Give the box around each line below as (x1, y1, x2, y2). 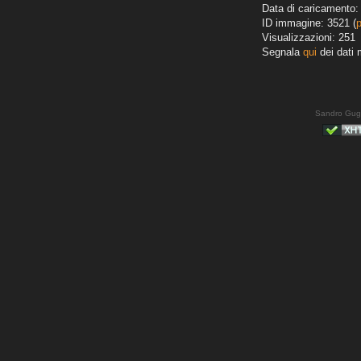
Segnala (262, 46, 303, 59)
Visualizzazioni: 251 (262, 31, 355, 44)
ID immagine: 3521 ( (262, 17, 356, 30)
